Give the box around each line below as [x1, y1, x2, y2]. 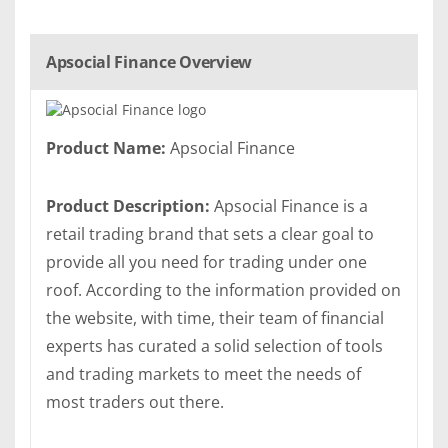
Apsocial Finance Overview [46, 51, 252, 74]
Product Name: [46, 137, 166, 160]
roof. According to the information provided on [46, 279, 401, 302]
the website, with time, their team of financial [46, 307, 384, 330]
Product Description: [46, 195, 210, 218]
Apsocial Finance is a [210, 195, 368, 218]
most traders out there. [46, 391, 224, 414]
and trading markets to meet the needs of [46, 363, 361, 386]
